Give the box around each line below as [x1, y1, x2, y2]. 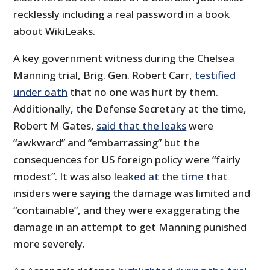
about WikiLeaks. [13, 24, 96, 39]
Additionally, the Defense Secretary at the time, [13, 102, 247, 116]
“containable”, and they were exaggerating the [13, 203, 240, 218]
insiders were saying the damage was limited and [13, 186, 251, 201]
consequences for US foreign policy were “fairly [13, 152, 241, 167]
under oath [13, 85, 68, 99]
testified [195, 68, 236, 83]
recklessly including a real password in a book [13, 7, 230, 22]
